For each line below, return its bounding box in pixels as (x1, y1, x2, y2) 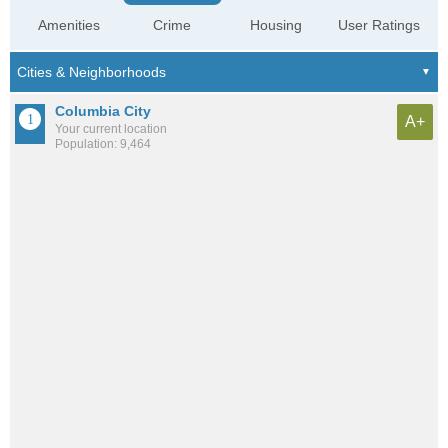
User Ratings (337, 17, 420, 34)
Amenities (38, 17, 101, 34)
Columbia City (55, 103, 151, 120)
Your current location (55, 122, 167, 137)
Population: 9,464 (55, 137, 151, 152)
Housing (249, 17, 302, 34)
